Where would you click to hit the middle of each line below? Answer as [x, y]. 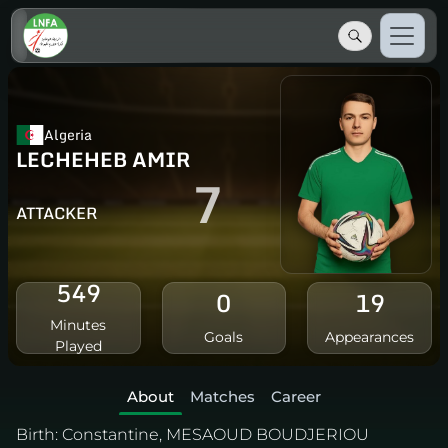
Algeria [68, 135]
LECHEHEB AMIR [103, 160]
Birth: [37, 435]
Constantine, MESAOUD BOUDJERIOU [215, 435]
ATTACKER [57, 213]
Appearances [370, 337]
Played [78, 346]
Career [296, 397]
